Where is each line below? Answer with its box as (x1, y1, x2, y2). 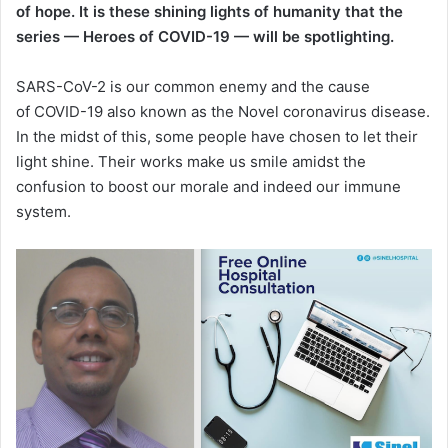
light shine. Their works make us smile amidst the (16, 151, 366, 171)
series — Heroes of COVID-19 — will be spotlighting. (16, 26, 394, 46)
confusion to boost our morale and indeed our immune (16, 176, 401, 196)
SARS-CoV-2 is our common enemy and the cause (16, 76, 370, 96)
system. (16, 201, 71, 221)
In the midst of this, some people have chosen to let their (16, 126, 418, 146)
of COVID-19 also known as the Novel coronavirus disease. (16, 101, 430, 121)
